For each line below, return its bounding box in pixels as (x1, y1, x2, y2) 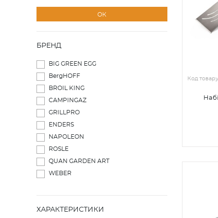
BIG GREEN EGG (49, 61, 96, 67)
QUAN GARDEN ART (49, 158, 109, 164)
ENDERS (49, 122, 74, 127)
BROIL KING (49, 85, 85, 91)
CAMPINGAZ (49, 97, 87, 103)
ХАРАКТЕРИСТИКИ (36, 206, 104, 213)
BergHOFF (49, 73, 80, 79)
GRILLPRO (49, 109, 80, 115)
